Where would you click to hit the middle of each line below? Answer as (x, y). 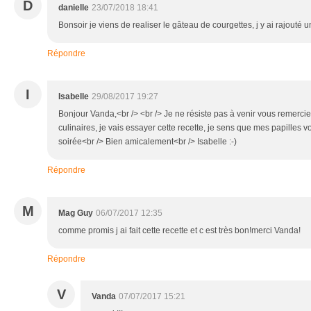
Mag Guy (76, 213)
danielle (74, 8)
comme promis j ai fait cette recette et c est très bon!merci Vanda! (179, 231)
